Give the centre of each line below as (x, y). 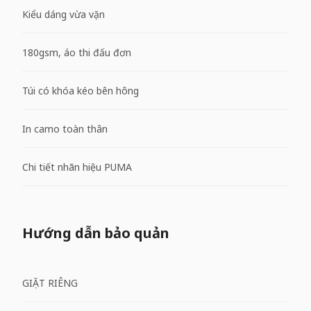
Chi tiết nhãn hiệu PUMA (77, 167)
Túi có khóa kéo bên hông (81, 90)
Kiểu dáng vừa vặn (64, 14)
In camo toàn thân (65, 128)
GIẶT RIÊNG (50, 283)
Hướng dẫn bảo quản (96, 233)
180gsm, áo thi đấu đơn (77, 52)
